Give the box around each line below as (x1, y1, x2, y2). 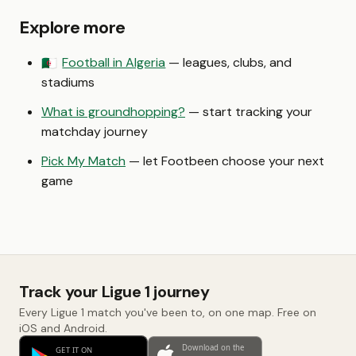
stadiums (41, 74, 95, 91)
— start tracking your (185, 103, 312, 120)
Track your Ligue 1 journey (19, 281, 210, 302)
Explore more (19, 16, 126, 39)
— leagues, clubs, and (165, 54, 292, 71)
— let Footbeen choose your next (126, 153, 324, 169)
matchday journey (41, 123, 148, 140)
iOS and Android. (19, 321, 107, 335)
